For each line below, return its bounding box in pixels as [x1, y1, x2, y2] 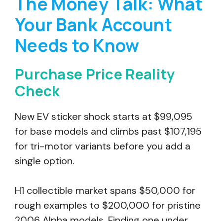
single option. [15, 154, 74, 167]
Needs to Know [15, 34, 140, 57]
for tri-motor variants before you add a [15, 140, 190, 152]
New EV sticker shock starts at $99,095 [15, 110, 192, 123]
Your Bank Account [15, 13, 172, 37]
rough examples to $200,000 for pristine [15, 199, 201, 212]
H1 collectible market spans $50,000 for [15, 184, 195, 197]
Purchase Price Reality [15, 64, 175, 84]
